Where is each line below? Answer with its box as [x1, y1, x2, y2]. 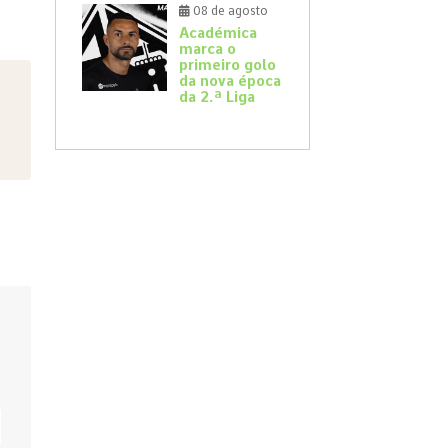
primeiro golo [179, 57, 276, 74]
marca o [179, 41, 236, 58]
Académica [179, 25, 257, 42]
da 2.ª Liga [179, 89, 255, 106]
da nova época [179, 73, 281, 90]
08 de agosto [190, 4, 268, 19]
